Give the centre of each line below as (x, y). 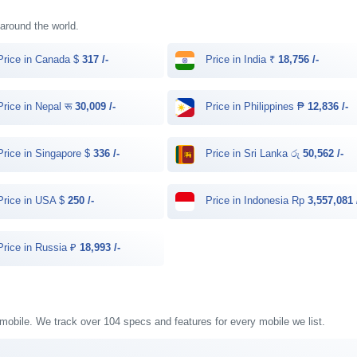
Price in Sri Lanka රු (253, 154)
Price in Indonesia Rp (255, 201)
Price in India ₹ (241, 60)
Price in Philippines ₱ (255, 107)
